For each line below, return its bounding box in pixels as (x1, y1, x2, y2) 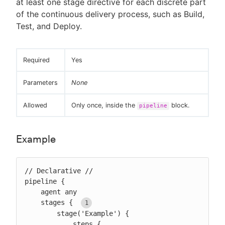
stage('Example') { (25, 209, 57, 218)
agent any (25, 188, 41, 196)
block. (169, 101, 190, 109)
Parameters (23, 79, 58, 87)
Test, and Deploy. (16, 21, 82, 32)
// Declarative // (25, 167, 93, 175)
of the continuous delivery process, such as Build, (16, 9, 204, 20)
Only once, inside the (71, 101, 137, 109)
